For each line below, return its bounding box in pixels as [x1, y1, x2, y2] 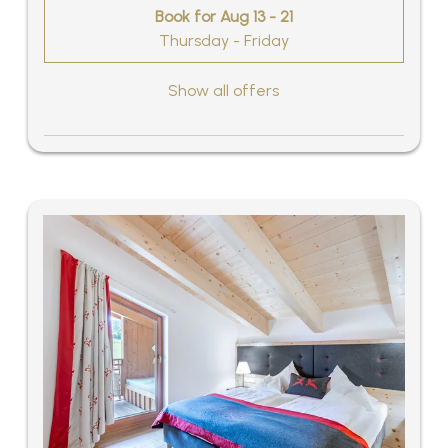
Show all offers [168, 81, 280, 101]
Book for [155, 6, 220, 26]
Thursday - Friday [159, 30, 289, 50]
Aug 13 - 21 [220, 6, 293, 26]
